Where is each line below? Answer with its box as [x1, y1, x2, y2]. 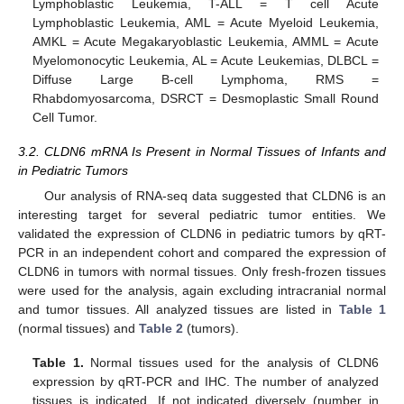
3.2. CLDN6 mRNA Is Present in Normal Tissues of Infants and [18, 143, 386, 159]
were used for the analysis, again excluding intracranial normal [18, 283, 386, 298]
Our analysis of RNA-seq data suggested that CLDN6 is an [43, 188, 386, 204]
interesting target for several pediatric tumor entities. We [18, 207, 386, 223]
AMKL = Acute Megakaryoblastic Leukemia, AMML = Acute [32, 33, 379, 49]
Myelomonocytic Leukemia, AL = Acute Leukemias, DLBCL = [32, 52, 379, 68]
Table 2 [139, 321, 183, 336]
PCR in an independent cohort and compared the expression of [18, 245, 386, 261]
